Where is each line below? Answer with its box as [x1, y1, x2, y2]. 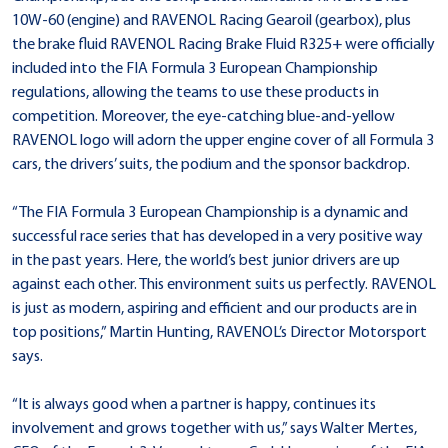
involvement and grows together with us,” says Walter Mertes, [12, 420, 417, 437]
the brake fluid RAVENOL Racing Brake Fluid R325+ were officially [12, 36, 435, 53]
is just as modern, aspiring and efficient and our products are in [12, 300, 417, 317]
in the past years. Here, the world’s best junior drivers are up [12, 252, 400, 269]
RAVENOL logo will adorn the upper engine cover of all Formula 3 [12, 132, 434, 149]
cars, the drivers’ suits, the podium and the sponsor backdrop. [12, 156, 419, 173]
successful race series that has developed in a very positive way [12, 228, 423, 245]
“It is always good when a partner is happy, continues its [12, 396, 376, 413]
